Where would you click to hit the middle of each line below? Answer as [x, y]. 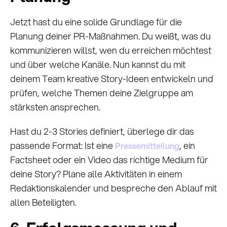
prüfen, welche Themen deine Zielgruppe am [102, 93]
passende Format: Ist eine [63, 146]
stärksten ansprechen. [55, 107]
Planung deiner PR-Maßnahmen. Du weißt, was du [110, 36]
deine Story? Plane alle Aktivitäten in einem [96, 174]
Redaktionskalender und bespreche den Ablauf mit [113, 188]
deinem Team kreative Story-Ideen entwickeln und [112, 79]
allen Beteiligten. [43, 202]
